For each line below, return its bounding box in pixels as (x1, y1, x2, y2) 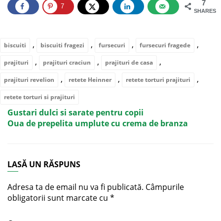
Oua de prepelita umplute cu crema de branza (7, 117, 188, 129)
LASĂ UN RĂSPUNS (7, 158, 80, 170)
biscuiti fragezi (40, 40, 84, 49)
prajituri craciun (43, 58, 91, 67)
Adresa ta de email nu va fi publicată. (7, 181, 144, 192)
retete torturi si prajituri (4, 92, 75, 101)
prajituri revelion (4, 75, 54, 84)
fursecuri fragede (140, 40, 190, 49)
